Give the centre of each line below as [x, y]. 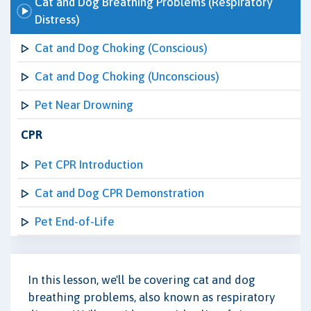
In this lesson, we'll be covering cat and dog [142, 279]
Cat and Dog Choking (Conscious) [121, 48]
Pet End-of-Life [75, 221]
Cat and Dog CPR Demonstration [119, 193]
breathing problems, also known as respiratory [151, 297]
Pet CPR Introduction [89, 165]
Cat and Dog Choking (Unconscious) [127, 76]
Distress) [57, 19]
